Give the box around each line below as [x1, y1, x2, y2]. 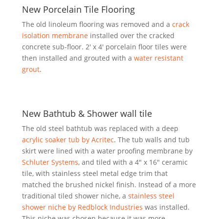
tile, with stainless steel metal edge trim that [22, 169, 168, 178]
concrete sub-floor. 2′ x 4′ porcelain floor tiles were [22, 42, 187, 51]
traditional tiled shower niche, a [22, 191, 128, 200]
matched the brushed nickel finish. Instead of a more [22, 180, 196, 189]
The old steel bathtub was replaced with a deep [22, 124, 178, 133]
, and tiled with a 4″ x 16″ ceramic [78, 157, 188, 167]
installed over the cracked [88, 31, 175, 40]
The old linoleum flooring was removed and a [22, 20, 172, 29]
